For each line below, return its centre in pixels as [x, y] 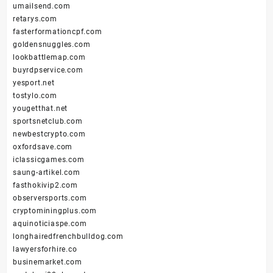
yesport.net [34, 83]
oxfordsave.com [43, 147]
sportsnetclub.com [48, 122]
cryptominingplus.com [55, 211]
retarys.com [35, 19]
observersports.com [50, 198]
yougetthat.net [41, 109]
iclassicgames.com [49, 160]
